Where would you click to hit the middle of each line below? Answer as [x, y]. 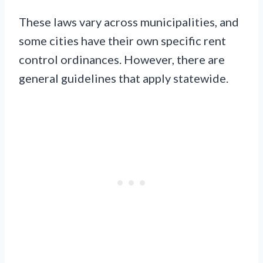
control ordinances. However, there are [122, 59]
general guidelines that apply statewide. [124, 78]
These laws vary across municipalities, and [129, 21]
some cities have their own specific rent [122, 40]
